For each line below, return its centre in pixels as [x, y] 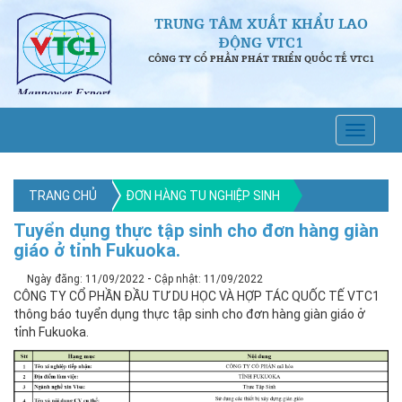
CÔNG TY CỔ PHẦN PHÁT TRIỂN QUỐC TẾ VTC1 [261, 58]
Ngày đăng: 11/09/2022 [86, 279]
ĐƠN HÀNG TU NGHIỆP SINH [203, 196]
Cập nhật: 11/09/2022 [209, 279]
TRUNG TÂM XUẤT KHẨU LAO [262, 23]
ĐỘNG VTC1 [262, 42]
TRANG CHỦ [63, 196]
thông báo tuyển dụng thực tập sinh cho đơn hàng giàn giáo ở [189, 314]
